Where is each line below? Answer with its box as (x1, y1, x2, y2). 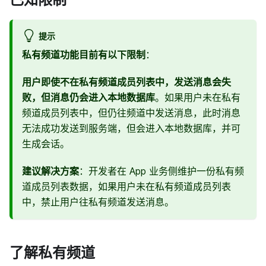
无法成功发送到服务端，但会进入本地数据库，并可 (22, 122, 240, 134)
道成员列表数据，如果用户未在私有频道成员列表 (22, 180, 231, 192)
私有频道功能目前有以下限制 (22, 48, 145, 61)
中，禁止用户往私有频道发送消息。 (22, 195, 174, 208)
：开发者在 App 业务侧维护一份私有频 (79, 164, 244, 177)
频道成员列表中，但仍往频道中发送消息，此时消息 (22, 106, 240, 119)
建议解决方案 (22, 164, 79, 177)
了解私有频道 (9, 242, 95, 261)
